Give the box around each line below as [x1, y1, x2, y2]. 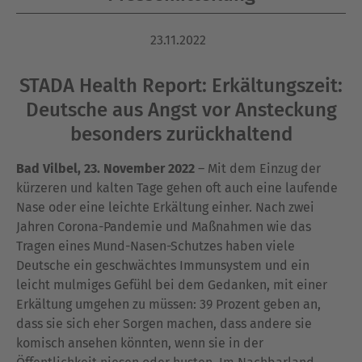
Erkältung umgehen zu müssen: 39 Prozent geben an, [16, 297, 321, 312]
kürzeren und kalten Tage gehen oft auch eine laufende [16, 180, 338, 196]
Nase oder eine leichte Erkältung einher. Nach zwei [16, 200, 314, 215]
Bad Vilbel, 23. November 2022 [16, 161, 195, 176]
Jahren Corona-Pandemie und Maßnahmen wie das [16, 219, 311, 234]
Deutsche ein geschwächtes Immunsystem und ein [16, 258, 309, 273]
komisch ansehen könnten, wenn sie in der [16, 335, 263, 351]
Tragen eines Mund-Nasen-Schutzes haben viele [16, 238, 295, 254]
